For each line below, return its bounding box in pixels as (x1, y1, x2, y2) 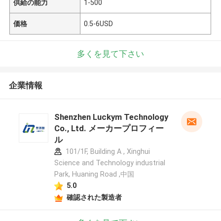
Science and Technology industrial (54, 159, 165, 167)
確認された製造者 (66, 193, 122, 201)
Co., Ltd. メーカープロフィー (54, 123, 164, 134)
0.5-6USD (84, 19, 113, 28)
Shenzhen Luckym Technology (54, 112, 168, 122)
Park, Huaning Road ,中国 (54, 170, 134, 179)
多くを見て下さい (77, 48, 144, 59)
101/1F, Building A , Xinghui (63, 147, 150, 156)
